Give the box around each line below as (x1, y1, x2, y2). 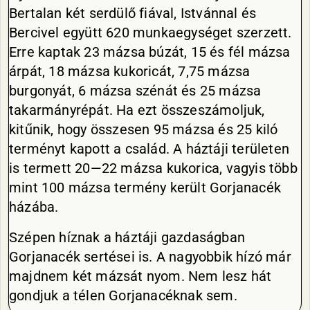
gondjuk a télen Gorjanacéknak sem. (9, 287, 237, 304)
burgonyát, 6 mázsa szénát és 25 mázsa (9, 82, 262, 99)
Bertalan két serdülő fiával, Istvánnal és (9, 5, 257, 21)
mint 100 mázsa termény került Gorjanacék (9, 179, 282, 196)
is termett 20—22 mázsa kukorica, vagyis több (9, 160, 298, 176)
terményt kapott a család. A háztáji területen (9, 140, 290, 157)
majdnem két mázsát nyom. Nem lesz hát (9, 268, 272, 284)
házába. (9, 199, 59, 215)
